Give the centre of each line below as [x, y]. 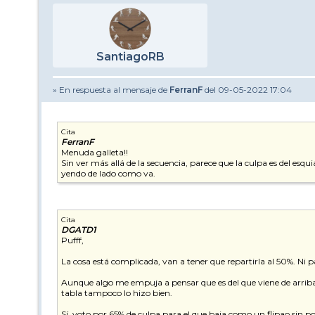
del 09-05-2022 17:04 [247, 90]
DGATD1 [79, 230]
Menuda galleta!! [95, 153]
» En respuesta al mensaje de [111, 90]
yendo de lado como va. [108, 174]
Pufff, [72, 240]
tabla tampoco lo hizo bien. [117, 293]
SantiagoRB [130, 57]
